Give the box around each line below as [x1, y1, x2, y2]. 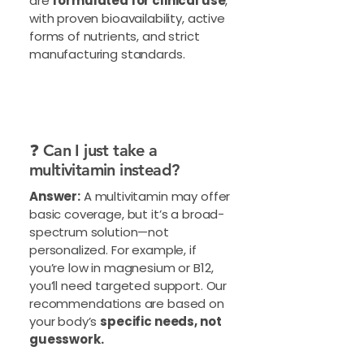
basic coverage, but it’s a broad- [29, 206, 225, 223]
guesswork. [29, 331, 106, 348]
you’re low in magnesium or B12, [29, 259, 214, 276]
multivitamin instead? [29, 160, 184, 180]
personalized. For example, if [29, 241, 197, 258]
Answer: [29, 188, 80, 205]
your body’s [29, 313, 101, 330]
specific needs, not [100, 313, 222, 330]
